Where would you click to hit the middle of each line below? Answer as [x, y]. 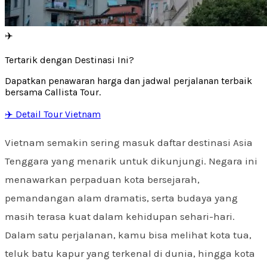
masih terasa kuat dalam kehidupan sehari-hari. [120, 216]
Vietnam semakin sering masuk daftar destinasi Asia [129, 142]
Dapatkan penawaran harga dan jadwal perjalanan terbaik [128, 80]
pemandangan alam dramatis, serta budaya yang [121, 198]
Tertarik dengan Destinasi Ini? [69, 60]
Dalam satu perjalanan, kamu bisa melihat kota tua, [128, 235]
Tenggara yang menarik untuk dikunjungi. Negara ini [131, 161]
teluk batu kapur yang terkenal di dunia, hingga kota [130, 253]
